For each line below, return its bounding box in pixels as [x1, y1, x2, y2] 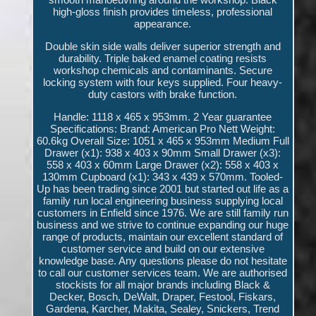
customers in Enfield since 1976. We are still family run [37, 207, 288, 219]
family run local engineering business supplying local [42, 195, 283, 207]
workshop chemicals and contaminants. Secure [53, 64, 272, 77]
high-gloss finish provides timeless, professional [53, 6, 273, 18]
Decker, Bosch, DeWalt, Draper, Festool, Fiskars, [49, 291, 276, 303]
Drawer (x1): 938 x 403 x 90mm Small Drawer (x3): [44, 147, 281, 159]
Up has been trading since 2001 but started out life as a [37, 183, 289, 195]
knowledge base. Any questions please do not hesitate [38, 255, 287, 267]
